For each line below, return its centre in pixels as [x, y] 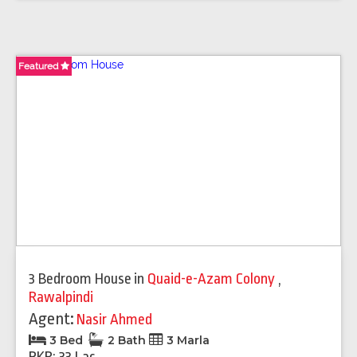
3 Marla [186, 340]
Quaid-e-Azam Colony [213, 279]
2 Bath [127, 340]
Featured [39, 66]
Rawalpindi [61, 297]
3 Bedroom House [80, 279]
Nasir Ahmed [114, 319]
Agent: [51, 318]
